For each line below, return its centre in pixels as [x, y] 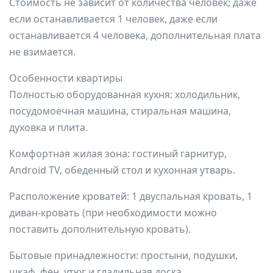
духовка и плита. [48, 127]
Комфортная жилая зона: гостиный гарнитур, [118, 154]
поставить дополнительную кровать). [100, 229]
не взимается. [42, 52]
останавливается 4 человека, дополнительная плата [135, 35]
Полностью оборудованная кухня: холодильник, [125, 94]
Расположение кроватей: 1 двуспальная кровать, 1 [131, 196]
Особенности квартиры [66, 78]
